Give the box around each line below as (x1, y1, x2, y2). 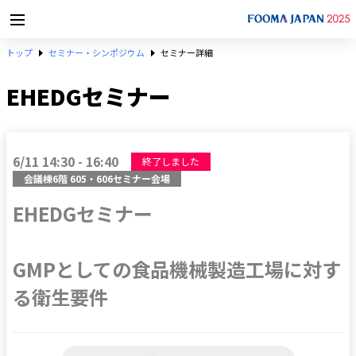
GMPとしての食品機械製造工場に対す (13, 255, 341, 283)
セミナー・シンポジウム (48, 46, 145, 59)
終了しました (142, 154, 199, 168)
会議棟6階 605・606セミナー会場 (24, 172, 170, 185)
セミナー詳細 (161, 46, 213, 59)
